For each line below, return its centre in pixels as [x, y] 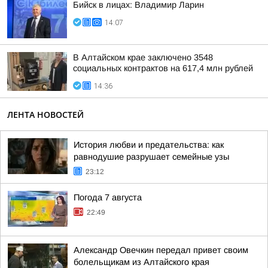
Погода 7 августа [108, 197]
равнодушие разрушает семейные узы [151, 157]
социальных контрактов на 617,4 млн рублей [163, 68]
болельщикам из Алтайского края [141, 262]
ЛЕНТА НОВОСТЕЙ [45, 115]
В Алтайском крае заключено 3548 [143, 57]
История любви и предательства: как [149, 145]
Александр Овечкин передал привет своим [161, 250]
